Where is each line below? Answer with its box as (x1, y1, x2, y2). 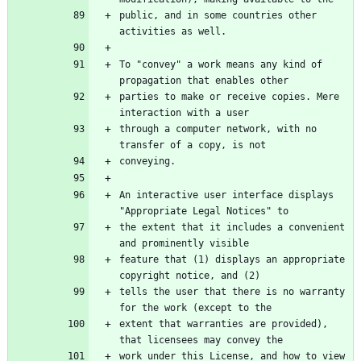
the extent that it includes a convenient (119, 222, 345, 234)
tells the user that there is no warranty (119, 286, 345, 298)
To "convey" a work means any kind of (119, 59, 322, 71)
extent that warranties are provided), (119, 318, 328, 330)
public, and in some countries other (119, 10, 317, 22)
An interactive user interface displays (119, 189, 334, 201)
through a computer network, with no (119, 123, 317, 135)
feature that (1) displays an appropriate (119, 254, 345, 266)
